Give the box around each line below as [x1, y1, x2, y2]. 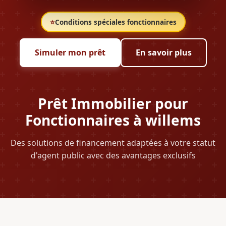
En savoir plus [135, 46, 192, 58]
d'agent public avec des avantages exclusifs [30, 149, 196, 161]
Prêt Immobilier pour [38, 93, 188, 113]
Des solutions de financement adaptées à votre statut [11, 137, 215, 148]
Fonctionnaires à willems [25, 110, 201, 130]
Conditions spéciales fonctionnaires [54, 17, 177, 27]
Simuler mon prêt [34, 46, 105, 58]
